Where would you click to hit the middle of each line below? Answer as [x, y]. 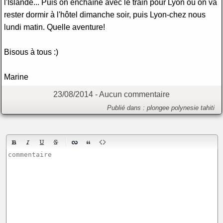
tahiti [208, 108]
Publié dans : [127, 108]
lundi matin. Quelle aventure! [55, 27]
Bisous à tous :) [31, 52]
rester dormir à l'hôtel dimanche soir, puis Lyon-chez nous [105, 14]
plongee [158, 108]
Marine [16, 76]
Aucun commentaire [134, 94]
